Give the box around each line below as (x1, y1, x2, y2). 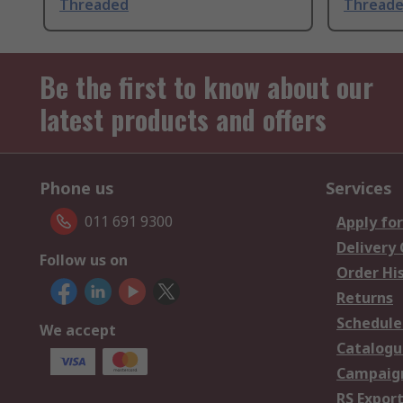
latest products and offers (40, 99, 327, 140)
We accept (40, 320, 116, 341)
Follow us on (40, 250, 128, 271)
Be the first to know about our (40, 67, 373, 108)
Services (326, 177, 392, 200)
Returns (336, 288, 393, 309)
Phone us (40, 177, 114, 200)
